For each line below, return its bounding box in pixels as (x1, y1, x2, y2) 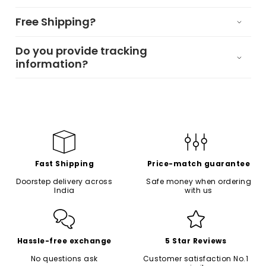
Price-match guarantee (147, 158, 251, 169)
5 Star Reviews (165, 235, 227, 246)
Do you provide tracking (15, 43, 147, 58)
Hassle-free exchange (17, 235, 112, 246)
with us (185, 185, 213, 195)
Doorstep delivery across (16, 176, 113, 186)
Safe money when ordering (146, 176, 252, 186)
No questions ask (30, 253, 98, 264)
